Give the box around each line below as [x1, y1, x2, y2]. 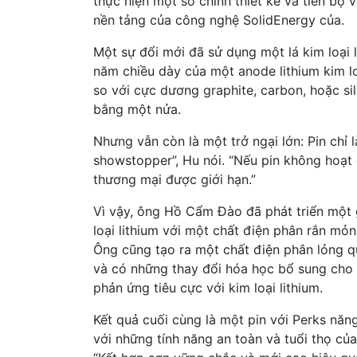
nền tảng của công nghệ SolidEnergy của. [93, 11, 344, 28]
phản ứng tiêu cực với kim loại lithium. [93, 279, 323, 296]
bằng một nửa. [93, 100, 181, 117]
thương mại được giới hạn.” [93, 171, 256, 187]
